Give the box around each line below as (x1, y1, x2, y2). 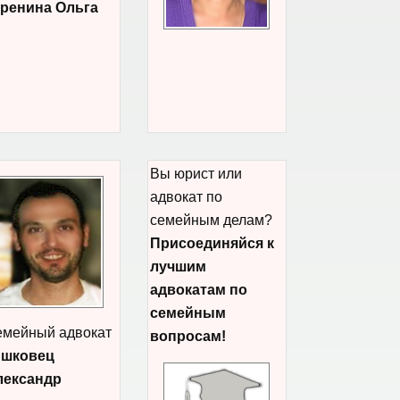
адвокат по (150, 189, 222, 204)
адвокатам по (150, 282, 247, 297)
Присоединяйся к (150, 236, 274, 251)
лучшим (150, 259, 206, 274)
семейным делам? (150, 212, 272, 228)
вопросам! (150, 329, 226, 344)
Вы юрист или (150, 166, 242, 181)
